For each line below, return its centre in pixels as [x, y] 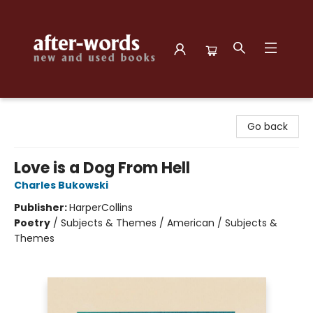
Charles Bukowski [61, 185]
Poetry [32, 223]
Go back [268, 126]
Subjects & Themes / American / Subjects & [169, 223]
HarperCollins [101, 208]
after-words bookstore [66, 111]
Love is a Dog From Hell [102, 168]
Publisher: [42, 208]
